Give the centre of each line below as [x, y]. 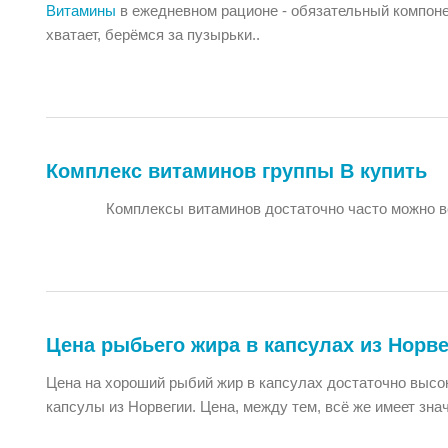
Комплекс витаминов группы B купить [236, 171]
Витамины [81, 10]
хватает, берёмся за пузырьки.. [153, 34]
